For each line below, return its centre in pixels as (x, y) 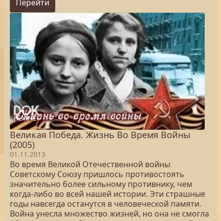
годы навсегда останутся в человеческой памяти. (106, 204)
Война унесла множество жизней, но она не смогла (110, 214)
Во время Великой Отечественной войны (90, 164)
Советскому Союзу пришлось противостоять (97, 174)
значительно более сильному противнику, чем (101, 184)
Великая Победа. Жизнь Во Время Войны (100, 135)
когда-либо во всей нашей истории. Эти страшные (108, 194)
